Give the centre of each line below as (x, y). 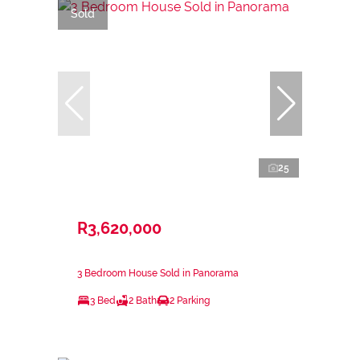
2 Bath (143, 300)
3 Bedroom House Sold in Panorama (158, 273)
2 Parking (190, 300)
